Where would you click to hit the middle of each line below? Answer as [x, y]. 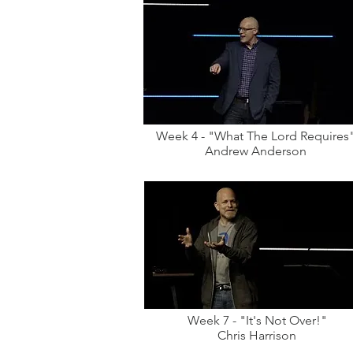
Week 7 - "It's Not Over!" [257, 320]
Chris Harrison [257, 335]
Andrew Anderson [256, 151]
